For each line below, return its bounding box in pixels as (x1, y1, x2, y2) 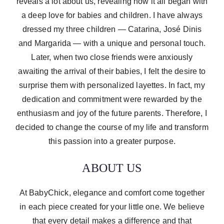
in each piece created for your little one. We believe (19, 202, 204, 211)
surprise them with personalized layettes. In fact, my (19, 81, 205, 89)
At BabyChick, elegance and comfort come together (19, 188, 205, 197)
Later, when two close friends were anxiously (31, 53, 193, 61)
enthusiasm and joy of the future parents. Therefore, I (17, 109, 207, 117)
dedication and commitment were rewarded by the (22, 95, 202, 103)
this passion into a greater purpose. (48, 137, 175, 145)
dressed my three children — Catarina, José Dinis (22, 25, 202, 33)
